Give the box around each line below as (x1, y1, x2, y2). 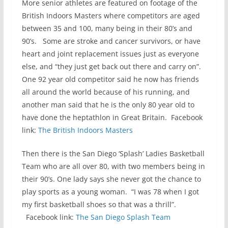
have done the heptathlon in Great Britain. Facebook (21, 112, 203, 122)
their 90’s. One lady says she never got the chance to (21, 174, 201, 184)
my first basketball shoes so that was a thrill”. (21, 199, 176, 209)
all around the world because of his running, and (21, 87, 190, 97)
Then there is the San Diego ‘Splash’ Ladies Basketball (21, 148, 205, 158)
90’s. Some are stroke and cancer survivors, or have (21, 36, 201, 46)
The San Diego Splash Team (75, 212, 170, 222)
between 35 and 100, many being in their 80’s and (21, 23, 192, 33)
